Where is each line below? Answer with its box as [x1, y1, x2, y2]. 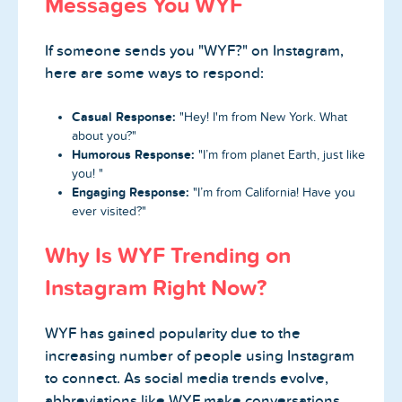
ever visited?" [72, 204, 146, 218]
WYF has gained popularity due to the [45, 324, 301, 342]
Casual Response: [72, 109, 176, 124]
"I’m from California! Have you [189, 185, 355, 199]
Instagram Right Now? [45, 275, 267, 300]
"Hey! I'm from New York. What [176, 109, 347, 124]
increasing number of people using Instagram [45, 346, 354, 364]
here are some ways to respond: [45, 65, 264, 83]
